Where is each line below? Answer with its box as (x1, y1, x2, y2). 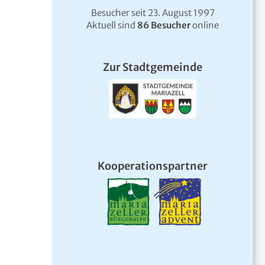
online (190, 19, 219, 31)
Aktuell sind (86, 19, 137, 31)
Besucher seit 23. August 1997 (91, 7, 215, 18)
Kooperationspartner (98, 159, 208, 173)
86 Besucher (137, 19, 190, 31)
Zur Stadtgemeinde (103, 60, 202, 74)
